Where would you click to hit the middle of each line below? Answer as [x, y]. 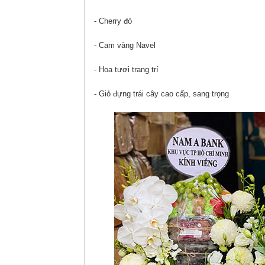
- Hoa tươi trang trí [126, 70]
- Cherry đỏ [114, 21]
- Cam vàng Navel [126, 45]
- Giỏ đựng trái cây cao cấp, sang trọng [161, 94]
